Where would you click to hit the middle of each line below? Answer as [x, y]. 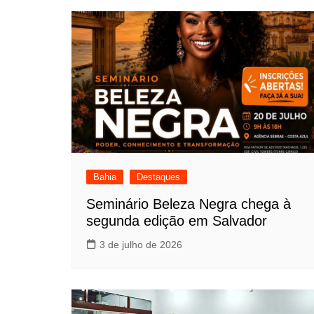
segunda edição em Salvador [177, 221]
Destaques [158, 177]
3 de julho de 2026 [141, 245]
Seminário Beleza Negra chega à [189, 204]
